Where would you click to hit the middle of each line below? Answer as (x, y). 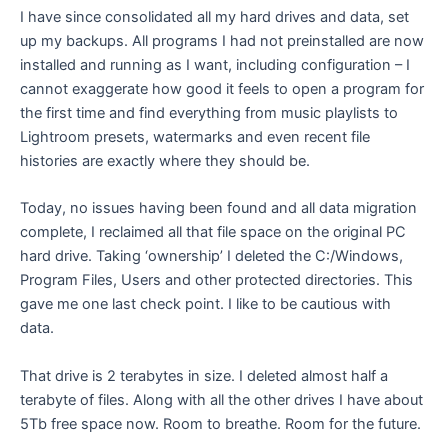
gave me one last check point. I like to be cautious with (205, 304)
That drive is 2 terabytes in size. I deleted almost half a (204, 375)
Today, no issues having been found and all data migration (218, 208)
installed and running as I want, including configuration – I (215, 64)
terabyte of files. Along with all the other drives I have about (221, 399)
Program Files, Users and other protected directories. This (216, 280)
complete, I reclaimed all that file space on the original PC (213, 232)
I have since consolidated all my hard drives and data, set (214, 16)
